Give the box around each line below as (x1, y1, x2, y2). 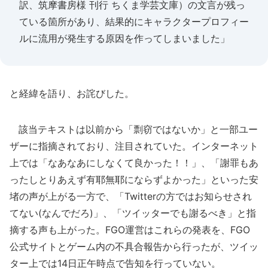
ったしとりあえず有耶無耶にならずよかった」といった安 (10, 173, 258, 185)
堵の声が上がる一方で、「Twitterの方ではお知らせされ (10, 190, 252, 202)
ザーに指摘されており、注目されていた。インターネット (10, 140, 258, 152)
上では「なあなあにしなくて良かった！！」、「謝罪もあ (10, 157, 258, 169)
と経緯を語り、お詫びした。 (10, 87, 134, 99)
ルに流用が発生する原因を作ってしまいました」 (19, 32, 230, 44)
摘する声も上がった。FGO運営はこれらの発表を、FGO (10, 224, 250, 236)
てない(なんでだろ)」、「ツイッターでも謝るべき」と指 (10, 207, 256, 219)
